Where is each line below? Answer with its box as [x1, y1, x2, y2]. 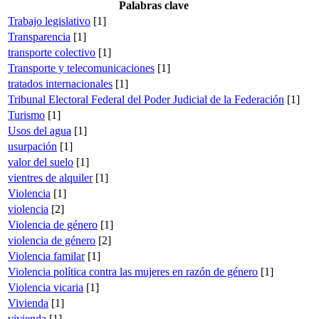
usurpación [8, 140, 57, 152]
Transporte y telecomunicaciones [8, 61, 155, 74]
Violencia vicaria [8, 281, 83, 293]
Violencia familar [8, 249, 85, 262]
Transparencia [8, 30, 70, 43]
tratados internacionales [8, 77, 113, 90]
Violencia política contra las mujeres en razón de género [8, 265, 258, 278]
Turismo [8, 108, 45, 121]
